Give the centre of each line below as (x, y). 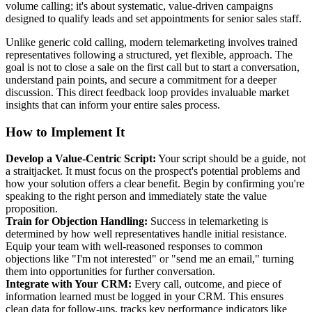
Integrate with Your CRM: (69, 284)
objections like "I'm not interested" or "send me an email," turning (150, 259)
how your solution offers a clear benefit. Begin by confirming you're (155, 184)
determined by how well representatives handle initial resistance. (146, 234)
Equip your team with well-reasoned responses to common (134, 247)
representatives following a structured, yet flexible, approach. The (149, 54)
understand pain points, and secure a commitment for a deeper (141, 79)
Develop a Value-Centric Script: (81, 159)
